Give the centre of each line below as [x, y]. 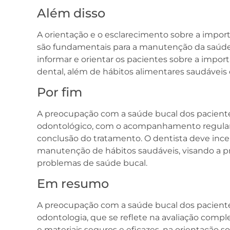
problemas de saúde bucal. [92, 163]
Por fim [60, 92]
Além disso [71, 13]
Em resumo [73, 184]
